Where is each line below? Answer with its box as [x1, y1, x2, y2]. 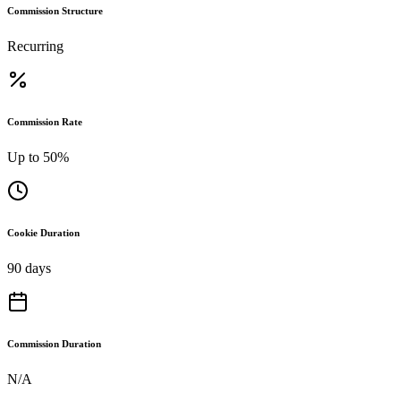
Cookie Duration [7, 226, 80, 238]
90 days [7, 260, 51, 276]
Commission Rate [7, 115, 82, 127]
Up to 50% [7, 149, 69, 165]
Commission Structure [7, 4, 103, 16]
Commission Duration [7, 337, 101, 349]
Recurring [7, 38, 64, 54]
